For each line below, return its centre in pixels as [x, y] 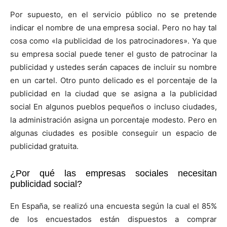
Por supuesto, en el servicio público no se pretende [113, 15]
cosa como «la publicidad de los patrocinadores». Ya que [113, 41]
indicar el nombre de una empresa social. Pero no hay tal [113, 28]
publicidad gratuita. [44, 146]
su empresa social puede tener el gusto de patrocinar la [113, 54]
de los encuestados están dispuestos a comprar [113, 219]
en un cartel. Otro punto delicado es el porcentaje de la [113, 81]
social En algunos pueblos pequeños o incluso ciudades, [113, 107]
